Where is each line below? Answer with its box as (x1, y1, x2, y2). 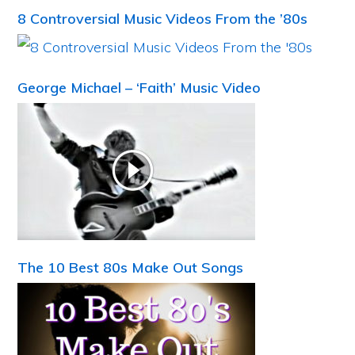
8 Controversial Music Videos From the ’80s (17, 10, 308, 28)
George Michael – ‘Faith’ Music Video (17, 78, 261, 97)
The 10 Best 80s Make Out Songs (17, 258, 244, 277)
